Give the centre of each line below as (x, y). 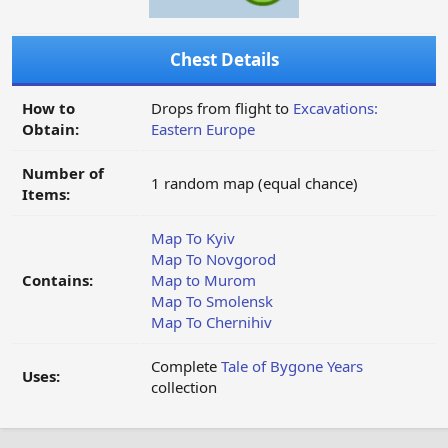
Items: (46, 194)
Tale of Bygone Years (292, 366)
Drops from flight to (222, 108)
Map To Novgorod (213, 259)
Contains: (57, 280)
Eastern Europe (203, 129)
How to (48, 108)
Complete (186, 366)
